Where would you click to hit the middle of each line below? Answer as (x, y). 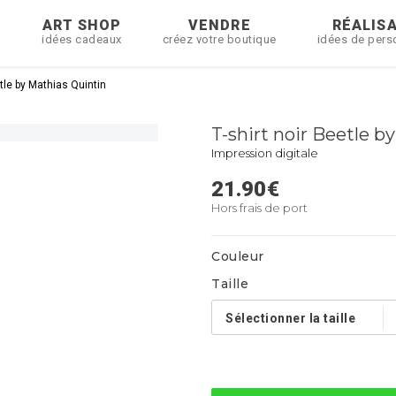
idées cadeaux (82, 39)
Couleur (238, 256)
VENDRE (220, 25)
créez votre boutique (219, 39)
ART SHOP (82, 25)
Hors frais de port (259, 208)
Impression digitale (265, 153)
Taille (230, 284)
